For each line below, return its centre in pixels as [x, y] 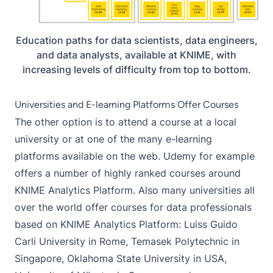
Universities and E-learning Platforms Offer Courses [126, 104]
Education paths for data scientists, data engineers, [136, 40]
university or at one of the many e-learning [113, 139]
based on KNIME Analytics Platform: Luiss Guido [126, 224]
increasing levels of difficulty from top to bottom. [136, 69]
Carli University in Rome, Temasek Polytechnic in [127, 241]
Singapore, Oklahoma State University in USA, [121, 258]
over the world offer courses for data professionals [133, 207]
